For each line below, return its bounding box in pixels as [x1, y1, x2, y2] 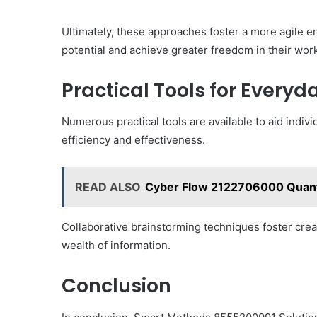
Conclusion [62, 272, 171, 299]
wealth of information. [62, 238, 171, 253]
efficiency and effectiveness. [62, 133, 205, 147]
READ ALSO [75, 180, 141, 195]
